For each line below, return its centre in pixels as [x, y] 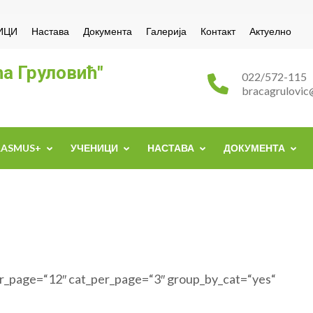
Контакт [218, 31]
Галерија [166, 31]
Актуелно [270, 31]
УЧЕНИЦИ [94, 148]
